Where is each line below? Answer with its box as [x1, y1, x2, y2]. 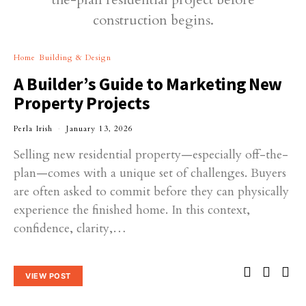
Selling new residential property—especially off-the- [14, 145, 288, 163]
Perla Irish [14, 123, 53, 134]
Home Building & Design [14, 52, 111, 63]
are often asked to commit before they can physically [14, 182, 289, 200]
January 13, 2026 [66, 123, 134, 134]
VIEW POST [25, 271, 71, 281]
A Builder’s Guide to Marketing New [14, 72, 283, 95]
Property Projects [14, 92, 150, 114]
